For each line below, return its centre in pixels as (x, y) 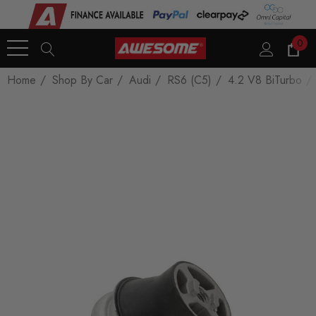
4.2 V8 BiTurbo (265, 80)
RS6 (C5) (189, 80)
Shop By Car (83, 80)
